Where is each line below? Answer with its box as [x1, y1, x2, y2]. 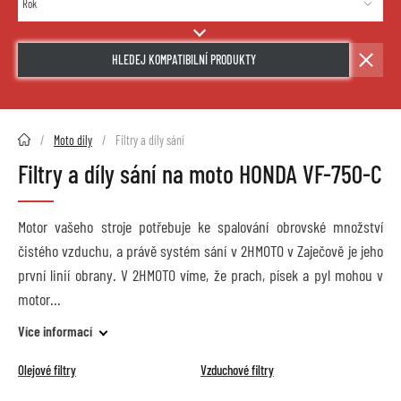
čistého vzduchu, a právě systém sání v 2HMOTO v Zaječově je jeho [18, 241, 383, 261]
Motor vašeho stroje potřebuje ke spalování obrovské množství [18, 217, 383, 237]
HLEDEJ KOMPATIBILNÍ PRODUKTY [111, 52, 256, 68]
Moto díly [54, 132, 92, 149]
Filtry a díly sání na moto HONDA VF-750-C [18, 158, 382, 190]
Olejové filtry [18, 362, 76, 379]
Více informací [18, 322, 92, 340]
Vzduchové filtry [200, 362, 274, 379]
